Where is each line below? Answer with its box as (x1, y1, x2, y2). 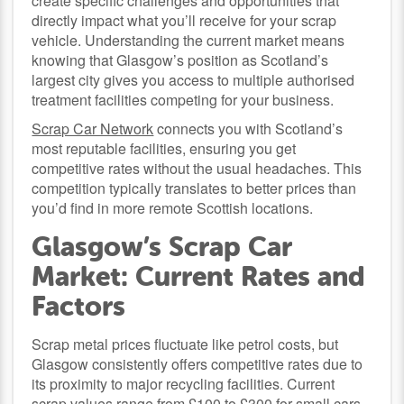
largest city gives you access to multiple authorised (32, 69, 355, 90)
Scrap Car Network (32, 117, 154, 139)
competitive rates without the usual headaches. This (32, 157, 363, 179)
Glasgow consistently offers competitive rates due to (32, 353, 363, 374)
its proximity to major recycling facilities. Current (32, 372, 335, 394)
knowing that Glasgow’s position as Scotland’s (32, 49, 329, 70)
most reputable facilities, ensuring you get (32, 137, 297, 159)
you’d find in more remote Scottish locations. (32, 197, 314, 218)
